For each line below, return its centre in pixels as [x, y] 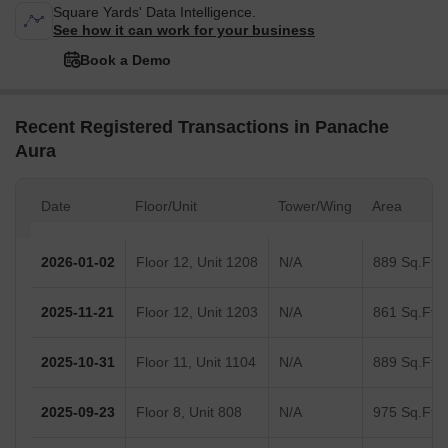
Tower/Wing [315, 206]
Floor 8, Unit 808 [189, 412]
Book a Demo [125, 60]
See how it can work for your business [184, 30]
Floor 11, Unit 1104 [196, 362]
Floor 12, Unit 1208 [197, 262]
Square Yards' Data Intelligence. [154, 12]
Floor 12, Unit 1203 [197, 312]
